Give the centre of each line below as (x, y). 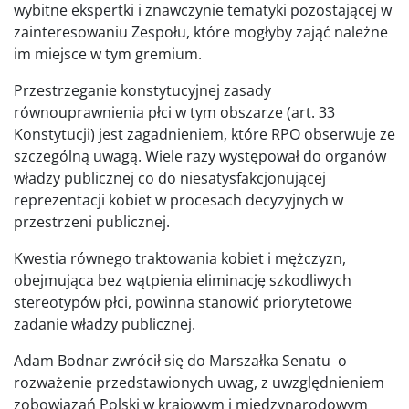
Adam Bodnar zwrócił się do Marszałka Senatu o (180, 360)
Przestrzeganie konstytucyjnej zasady (142, 90)
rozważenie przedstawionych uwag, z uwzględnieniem (199, 382)
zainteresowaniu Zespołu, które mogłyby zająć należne (201, 31)
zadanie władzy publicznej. (105, 324)
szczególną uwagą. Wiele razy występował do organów (200, 156)
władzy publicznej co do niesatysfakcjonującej (170, 178)
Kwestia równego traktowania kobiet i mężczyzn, (180, 258)
